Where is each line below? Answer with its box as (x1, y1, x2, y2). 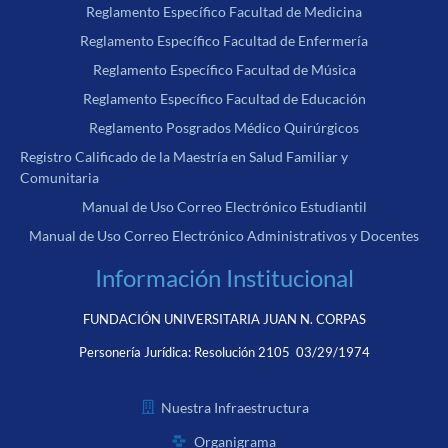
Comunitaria (20, 169, 99, 187)
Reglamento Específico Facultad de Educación (82, 90, 366, 108)
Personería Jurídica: (78, 344, 194, 361)
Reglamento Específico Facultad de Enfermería (80, 32, 368, 50)
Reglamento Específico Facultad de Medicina (86, 3, 362, 21)
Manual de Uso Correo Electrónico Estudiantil (81, 198, 367, 216)
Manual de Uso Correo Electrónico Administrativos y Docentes (29, 227, 419, 245)
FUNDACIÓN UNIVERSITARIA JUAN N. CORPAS (82, 311, 366, 328)
